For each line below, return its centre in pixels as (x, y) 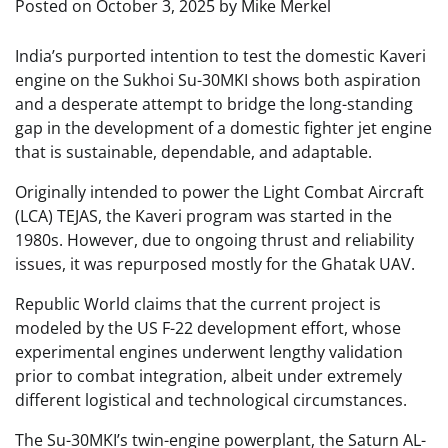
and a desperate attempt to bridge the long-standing (214, 104)
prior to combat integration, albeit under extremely (208, 376)
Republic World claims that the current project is (198, 304)
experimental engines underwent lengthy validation (209, 352)
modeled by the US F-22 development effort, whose (208, 328)
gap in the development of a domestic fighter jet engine (223, 128)
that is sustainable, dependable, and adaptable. (193, 152)
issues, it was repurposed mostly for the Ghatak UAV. (215, 264)
